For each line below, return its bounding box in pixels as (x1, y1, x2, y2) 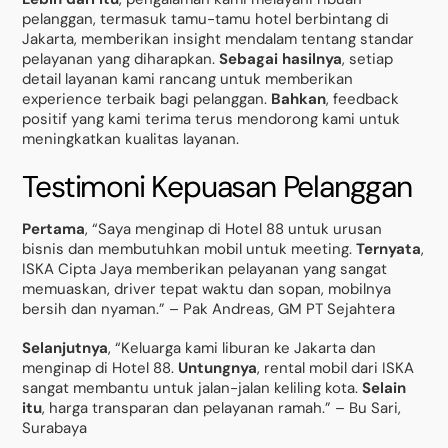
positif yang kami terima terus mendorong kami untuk (22, 109, 401, 130)
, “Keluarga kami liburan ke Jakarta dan (108, 338, 377, 359)
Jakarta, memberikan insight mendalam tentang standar (22, 29, 415, 50)
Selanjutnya (22, 338, 109, 359)
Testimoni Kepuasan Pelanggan (22, 166, 412, 206)
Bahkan (271, 89, 327, 110)
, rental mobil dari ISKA (257, 358, 415, 379)
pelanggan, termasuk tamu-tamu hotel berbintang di (22, 9, 390, 30)
